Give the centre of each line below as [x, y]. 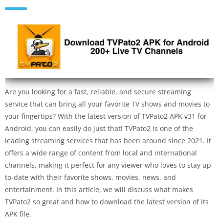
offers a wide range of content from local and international [101, 153]
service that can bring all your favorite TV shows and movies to [107, 104]
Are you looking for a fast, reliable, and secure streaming [98, 91]
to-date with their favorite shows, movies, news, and [90, 177]
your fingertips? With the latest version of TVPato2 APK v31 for [106, 116]
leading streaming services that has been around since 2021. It [108, 140]
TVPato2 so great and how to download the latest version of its [107, 201]
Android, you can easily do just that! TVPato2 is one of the [99, 128]
